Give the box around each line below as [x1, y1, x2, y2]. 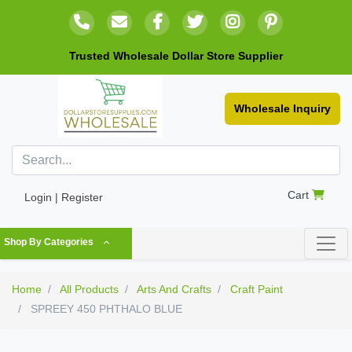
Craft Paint [230, 283, 283, 296]
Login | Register [24, 191, 103, 204]
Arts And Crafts [137, 283, 211, 296]
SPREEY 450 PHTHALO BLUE [27, 302, 182, 316]
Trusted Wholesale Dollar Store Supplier [69, 49, 283, 62]
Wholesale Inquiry [234, 102, 331, 115]
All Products [60, 283, 119, 296]
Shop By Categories [4, 236, 93, 248]
